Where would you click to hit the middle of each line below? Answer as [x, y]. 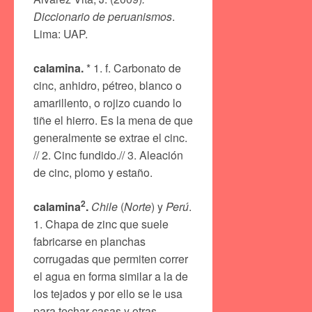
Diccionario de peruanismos [103, 17]
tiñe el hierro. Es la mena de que [113, 120]
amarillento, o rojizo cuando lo [108, 103]
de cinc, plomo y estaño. [93, 173]
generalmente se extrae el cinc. [110, 138]
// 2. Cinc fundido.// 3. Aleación [108, 155]
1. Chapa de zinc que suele [101, 224]
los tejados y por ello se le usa [108, 294]
